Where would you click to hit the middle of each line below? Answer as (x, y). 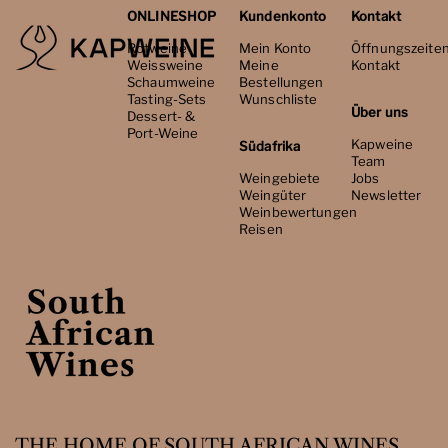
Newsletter (386, 195)
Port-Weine (163, 133)
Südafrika (270, 146)
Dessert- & (161, 116)
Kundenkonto (283, 16)
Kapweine (382, 144)
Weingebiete (280, 178)
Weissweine (165, 65)
